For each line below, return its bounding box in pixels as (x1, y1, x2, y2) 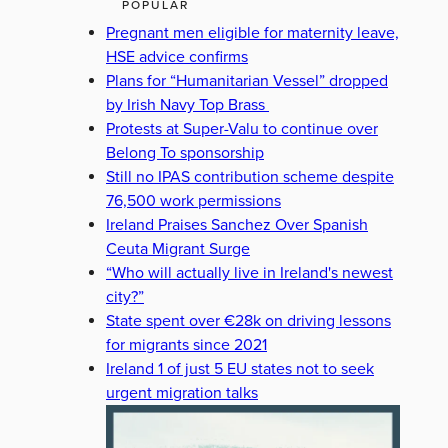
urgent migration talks (106, 383, 258, 403)
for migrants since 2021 (106, 335, 267, 355)
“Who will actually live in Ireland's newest (106, 263, 393, 283)
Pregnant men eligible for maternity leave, (106, 23, 399, 43)
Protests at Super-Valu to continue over (106, 119, 378, 139)
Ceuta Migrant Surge (106, 239, 250, 259)
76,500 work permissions (106, 191, 281, 211)
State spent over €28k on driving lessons (106, 311, 391, 331)
